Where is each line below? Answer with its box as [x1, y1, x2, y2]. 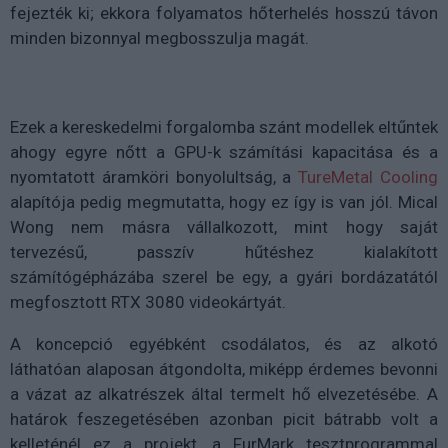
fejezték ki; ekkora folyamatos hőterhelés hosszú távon [10, 3, 438, 23]
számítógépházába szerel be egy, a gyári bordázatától [10, 267, 438, 287]
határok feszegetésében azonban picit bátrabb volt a [10, 409, 438, 429]
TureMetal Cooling [298, 167, 439, 187]
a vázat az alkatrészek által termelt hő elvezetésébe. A [10, 384, 438, 404]
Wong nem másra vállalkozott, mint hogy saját [10, 217, 438, 237]
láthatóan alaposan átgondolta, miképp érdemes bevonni [10, 359, 438, 379]
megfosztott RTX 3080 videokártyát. [10, 292, 286, 312]
